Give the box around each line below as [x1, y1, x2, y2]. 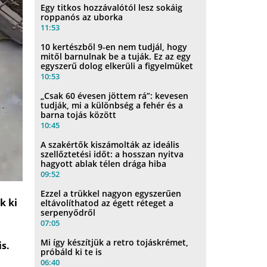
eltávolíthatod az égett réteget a [41, 197, 174, 209]
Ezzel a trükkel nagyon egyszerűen [41, 187, 182, 199]
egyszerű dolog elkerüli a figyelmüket [41, 60, 194, 72]
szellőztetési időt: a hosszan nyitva [41, 148, 184, 160]
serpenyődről [41, 206, 96, 218]
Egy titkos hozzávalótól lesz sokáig [41, 1, 183, 13]
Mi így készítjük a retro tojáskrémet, [41, 236, 189, 248]
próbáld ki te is [41, 246, 103, 257]
